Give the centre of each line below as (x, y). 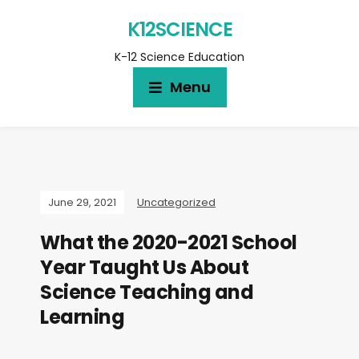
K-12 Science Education (179, 57)
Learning (82, 317)
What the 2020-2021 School (169, 242)
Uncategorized (176, 202)
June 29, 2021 (82, 202)
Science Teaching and (147, 292)
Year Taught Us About (144, 267)
